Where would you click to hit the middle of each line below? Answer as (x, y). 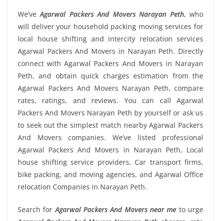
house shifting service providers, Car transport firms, (110, 162)
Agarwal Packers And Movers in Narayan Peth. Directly (110, 51)
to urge (190, 210)
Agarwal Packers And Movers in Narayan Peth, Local (110, 150)
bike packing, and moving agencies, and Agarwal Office (110, 175)
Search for (37, 210)
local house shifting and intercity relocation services (110, 39)
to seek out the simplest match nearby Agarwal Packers (110, 125)
